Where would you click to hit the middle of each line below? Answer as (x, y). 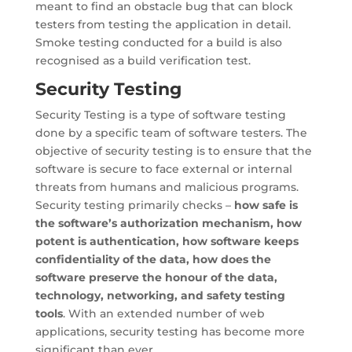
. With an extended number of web (163, 313)
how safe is (266, 205)
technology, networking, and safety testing (160, 295)
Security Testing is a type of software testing (160, 115)
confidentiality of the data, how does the (153, 259)
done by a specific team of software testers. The (171, 133)
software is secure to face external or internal (163, 169)
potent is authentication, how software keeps (167, 241)
